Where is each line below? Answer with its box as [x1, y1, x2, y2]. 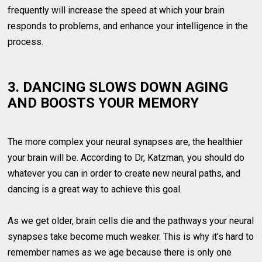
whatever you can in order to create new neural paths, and [8, 168, 241, 180]
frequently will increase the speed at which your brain [8, 5, 225, 16]
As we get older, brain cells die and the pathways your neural [8, 215, 254, 227]
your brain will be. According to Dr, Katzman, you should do [8, 152, 245, 164]
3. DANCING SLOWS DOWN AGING [8, 79, 229, 96]
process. [8, 36, 44, 48]
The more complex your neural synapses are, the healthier [8, 136, 243, 148]
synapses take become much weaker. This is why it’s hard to [8, 231, 254, 243]
